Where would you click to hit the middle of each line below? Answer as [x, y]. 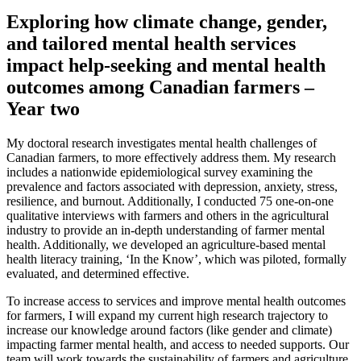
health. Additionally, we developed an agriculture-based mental [166, 244]
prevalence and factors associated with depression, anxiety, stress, [172, 186]
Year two [43, 108]
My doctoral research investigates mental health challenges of [162, 143]
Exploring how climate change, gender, [167, 21]
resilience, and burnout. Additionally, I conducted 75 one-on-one [170, 201]
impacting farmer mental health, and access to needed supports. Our [178, 344]
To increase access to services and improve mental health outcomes [176, 301]
